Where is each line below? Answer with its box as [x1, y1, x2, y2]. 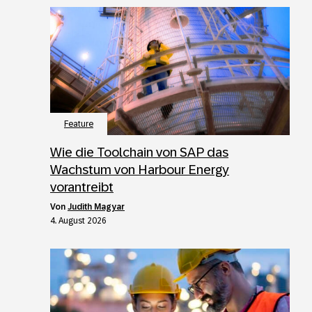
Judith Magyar [68, 202, 125, 212]
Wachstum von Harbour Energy [50, 162, 229, 178]
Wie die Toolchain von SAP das [50, 145, 228, 160]
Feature [64, 119, 93, 130]
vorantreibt [50, 180, 114, 195]
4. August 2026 [50, 216, 107, 226]
